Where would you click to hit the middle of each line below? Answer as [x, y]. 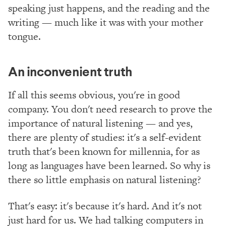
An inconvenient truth [70, 71]
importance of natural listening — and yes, [100, 123]
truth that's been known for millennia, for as [104, 151]
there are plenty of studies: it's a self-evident [105, 137]
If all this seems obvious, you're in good [94, 95]
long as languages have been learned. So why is [109, 165]
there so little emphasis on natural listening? [105, 179]
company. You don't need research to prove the [110, 109]
